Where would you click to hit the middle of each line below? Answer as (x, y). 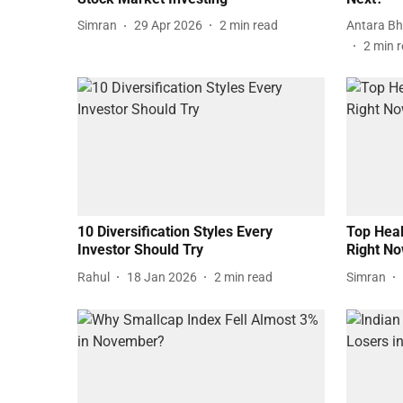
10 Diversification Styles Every (175, 232)
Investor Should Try (140, 250)
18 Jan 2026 (162, 277)
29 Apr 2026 (168, 26)
